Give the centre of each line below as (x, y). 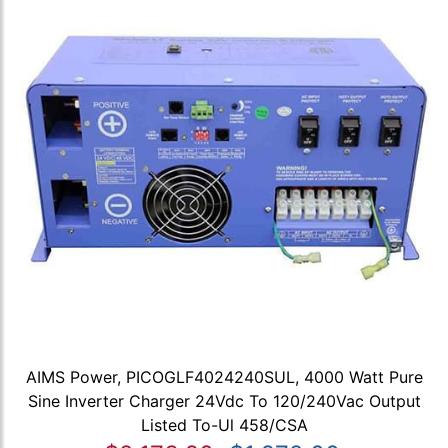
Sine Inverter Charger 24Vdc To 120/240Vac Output (224, 401)
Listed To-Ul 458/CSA (224, 425)
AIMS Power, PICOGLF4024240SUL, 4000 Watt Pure (224, 377)
